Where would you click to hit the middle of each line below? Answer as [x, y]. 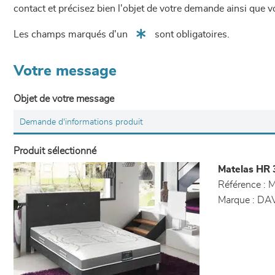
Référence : [242, 185]
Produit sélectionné [55, 151]
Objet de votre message [64, 99]
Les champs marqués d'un [72, 34]
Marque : [236, 200]
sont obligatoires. [191, 34]
